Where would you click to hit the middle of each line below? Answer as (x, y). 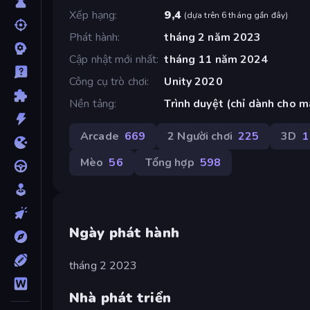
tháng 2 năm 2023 (213, 37)
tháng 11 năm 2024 (216, 59)
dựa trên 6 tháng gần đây (236, 15)
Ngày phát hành (124, 232)
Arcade (100, 136)
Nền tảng (92, 103)
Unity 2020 (193, 81)
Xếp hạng (92, 15)
